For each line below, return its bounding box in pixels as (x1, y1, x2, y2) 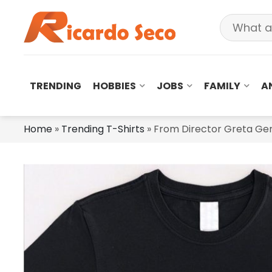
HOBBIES (92, 78, 136, 93)
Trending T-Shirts (61, 122, 144, 136)
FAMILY (204, 78, 241, 93)
